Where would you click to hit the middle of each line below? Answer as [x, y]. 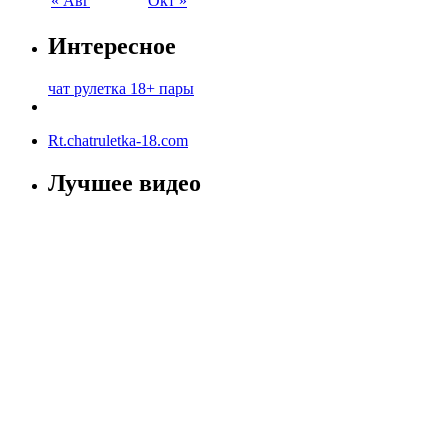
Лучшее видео [124, 182]
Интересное [112, 45]
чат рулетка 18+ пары [121, 88]
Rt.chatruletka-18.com [118, 140]
